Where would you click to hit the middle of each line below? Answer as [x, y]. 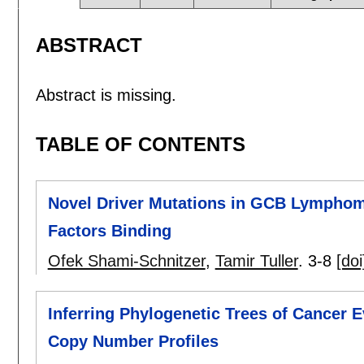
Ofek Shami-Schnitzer [126, 261]
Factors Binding [109, 231]
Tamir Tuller [256, 261]
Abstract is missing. [106, 95]
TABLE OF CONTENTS [140, 144]
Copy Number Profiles [133, 342]
